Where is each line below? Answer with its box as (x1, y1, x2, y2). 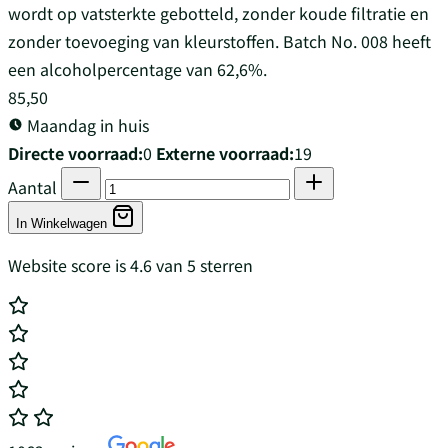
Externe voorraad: (156, 140, 294, 165)
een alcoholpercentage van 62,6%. (8, 56, 267, 81)
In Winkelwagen (16, 215, 111, 231)
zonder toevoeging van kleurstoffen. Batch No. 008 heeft (8, 28, 431, 53)
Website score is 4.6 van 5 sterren (8, 252, 253, 277)
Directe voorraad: (8, 140, 143, 165)
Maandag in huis (23, 112, 149, 137)
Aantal (8, 174, 61, 199)
